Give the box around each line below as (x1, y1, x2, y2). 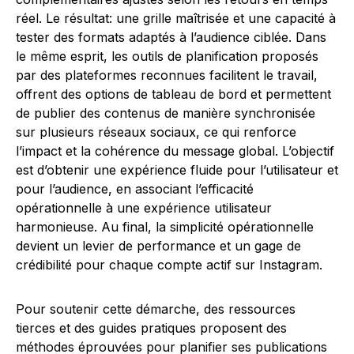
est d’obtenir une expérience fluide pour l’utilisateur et (16, 162, 338, 178)
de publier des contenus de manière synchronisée (16, 105, 315, 121)
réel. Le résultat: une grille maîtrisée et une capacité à (16, 10, 336, 26)
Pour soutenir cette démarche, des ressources (16, 301, 296, 317)
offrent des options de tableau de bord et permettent (16, 86, 331, 102)
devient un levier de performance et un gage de (16, 238, 301, 254)
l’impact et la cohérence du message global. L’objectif (16, 143, 334, 159)
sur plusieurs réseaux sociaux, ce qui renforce (16, 124, 296, 140)
